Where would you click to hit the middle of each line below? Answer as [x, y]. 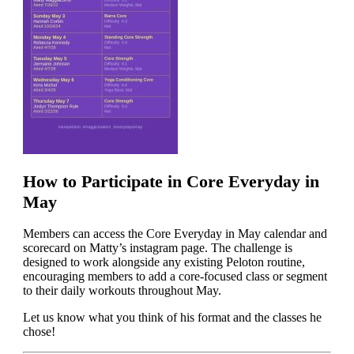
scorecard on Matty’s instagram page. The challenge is [157, 248]
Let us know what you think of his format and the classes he [172, 317]
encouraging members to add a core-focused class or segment [175, 276]
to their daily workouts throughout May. [123, 290]
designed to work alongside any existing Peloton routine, [164, 262]
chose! [39, 331]
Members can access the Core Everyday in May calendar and [175, 233]
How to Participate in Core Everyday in [171, 181]
